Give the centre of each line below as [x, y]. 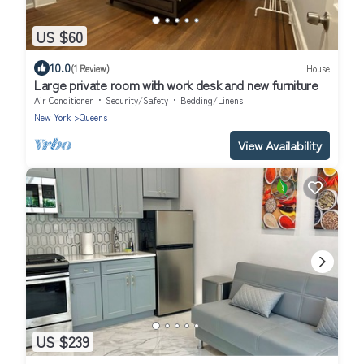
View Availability [280, 145]
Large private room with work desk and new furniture [176, 85]
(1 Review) [90, 68]
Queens [93, 117]
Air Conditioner [64, 100]
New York [53, 117]
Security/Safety [137, 100]
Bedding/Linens [212, 100]
